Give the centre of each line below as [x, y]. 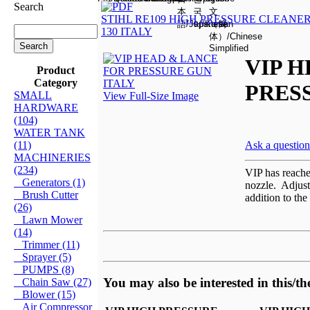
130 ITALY [127, 31]
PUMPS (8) [44, 269]
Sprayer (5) [43, 257]
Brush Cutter [46, 194]
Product [56, 70]
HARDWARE [46, 107]
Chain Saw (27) [53, 282]
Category [56, 82]
